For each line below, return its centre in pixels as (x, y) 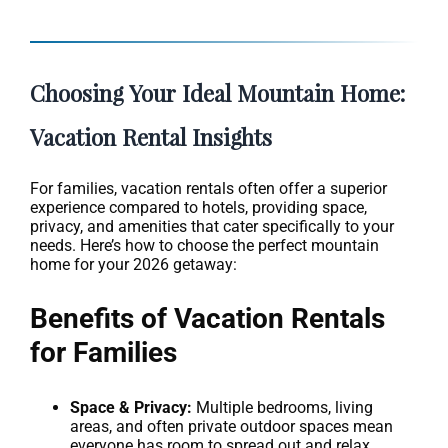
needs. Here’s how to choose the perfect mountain (204, 245)
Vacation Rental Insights (151, 136)
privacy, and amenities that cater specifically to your (212, 226)
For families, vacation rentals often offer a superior (208, 188)
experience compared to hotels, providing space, (198, 207)
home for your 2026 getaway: (133, 264)
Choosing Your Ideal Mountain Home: (217, 92)
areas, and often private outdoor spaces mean (231, 426)
